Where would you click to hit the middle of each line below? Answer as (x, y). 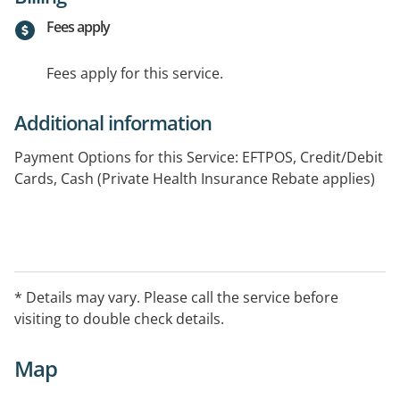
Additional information (113, 123)
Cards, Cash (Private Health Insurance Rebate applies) (195, 179)
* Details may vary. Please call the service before (176, 298)
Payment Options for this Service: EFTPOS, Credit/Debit (199, 158)
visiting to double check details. (119, 319)
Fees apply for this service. (135, 74)
